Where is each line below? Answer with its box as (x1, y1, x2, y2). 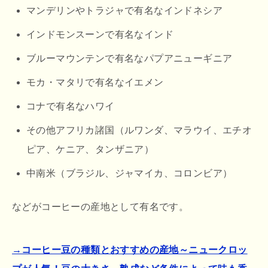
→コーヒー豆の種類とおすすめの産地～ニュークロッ (12, 244, 248, 255)
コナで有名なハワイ (26, 100, 115, 111)
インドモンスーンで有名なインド (26, 29, 173, 39)
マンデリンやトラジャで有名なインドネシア (26, 5, 223, 16)
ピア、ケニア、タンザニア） (26, 144, 154, 154)
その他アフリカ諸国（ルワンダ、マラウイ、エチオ (26, 124, 252, 135)
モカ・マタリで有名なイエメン (26, 77, 164, 87)
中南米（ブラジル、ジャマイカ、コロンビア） (26, 167, 233, 178)
